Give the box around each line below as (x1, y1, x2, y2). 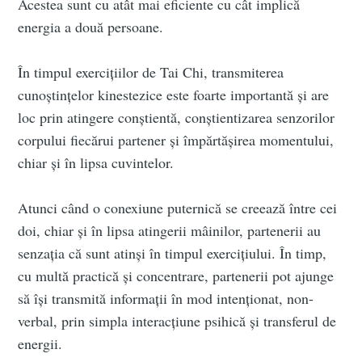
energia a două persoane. (18, 17, 164, 37)
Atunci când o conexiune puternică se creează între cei (18, 198, 338, 218)
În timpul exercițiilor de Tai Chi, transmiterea (18, 62, 284, 82)
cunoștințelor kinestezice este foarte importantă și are (18, 85, 330, 105)
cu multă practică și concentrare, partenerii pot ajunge (18, 266, 335, 286)
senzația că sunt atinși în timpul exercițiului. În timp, (18, 243, 327, 263)
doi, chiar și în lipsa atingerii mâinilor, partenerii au (18, 221, 322, 241)
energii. (18, 334, 63, 354)
